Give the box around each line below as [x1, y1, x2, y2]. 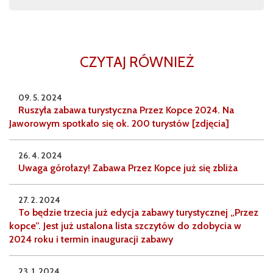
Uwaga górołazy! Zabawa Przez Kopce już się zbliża [18, 162, 238, 174]
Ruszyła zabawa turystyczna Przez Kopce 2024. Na [18, 104, 234, 116]
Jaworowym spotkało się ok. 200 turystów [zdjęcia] [9, 118, 229, 130]
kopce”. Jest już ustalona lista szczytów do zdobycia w [9, 220, 241, 232]
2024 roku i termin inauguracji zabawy [9, 233, 173, 246]
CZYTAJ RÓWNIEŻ [79, 53, 194, 71]
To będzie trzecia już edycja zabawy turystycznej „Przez [18, 207, 258, 219]
